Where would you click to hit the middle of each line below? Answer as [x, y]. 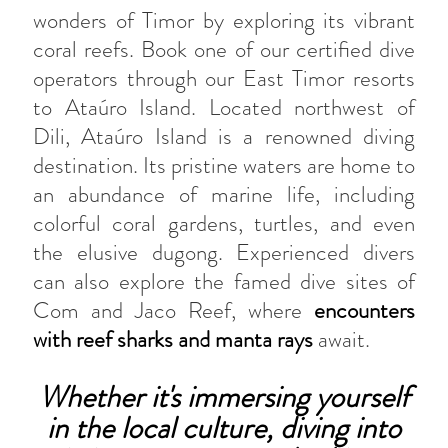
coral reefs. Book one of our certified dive [224, 49]
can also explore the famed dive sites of [224, 281]
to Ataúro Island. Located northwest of [224, 107]
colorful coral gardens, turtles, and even [224, 223]
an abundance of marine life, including [224, 194]
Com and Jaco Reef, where [173, 310]
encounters [364, 310]
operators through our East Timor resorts [224, 78]
